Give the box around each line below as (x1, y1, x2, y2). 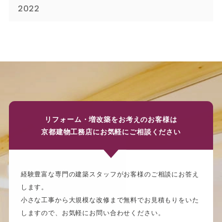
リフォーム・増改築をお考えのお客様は (45, 113, 177, 124)
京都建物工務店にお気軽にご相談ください (41, 125, 181, 137)
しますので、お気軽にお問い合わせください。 (20, 208, 165, 218)
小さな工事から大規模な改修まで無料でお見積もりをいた (20, 195, 199, 205)
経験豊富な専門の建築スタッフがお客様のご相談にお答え (20, 169, 199, 179)
